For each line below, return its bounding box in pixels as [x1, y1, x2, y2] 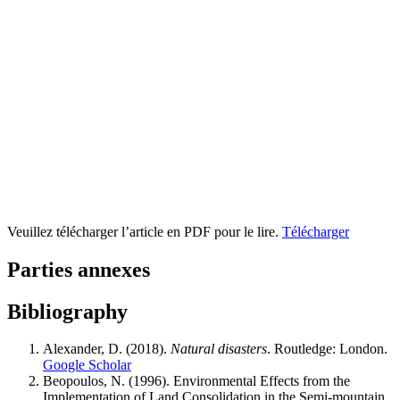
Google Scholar [43, 357, 131, 373]
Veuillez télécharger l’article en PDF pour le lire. [7, 223, 282, 239]
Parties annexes [7, 257, 150, 281]
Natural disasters [171, 341, 267, 357]
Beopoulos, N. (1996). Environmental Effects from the [43, 373, 350, 389]
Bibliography [7, 299, 128, 323]
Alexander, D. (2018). [43, 341, 171, 357]
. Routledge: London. [267, 341, 387, 357]
